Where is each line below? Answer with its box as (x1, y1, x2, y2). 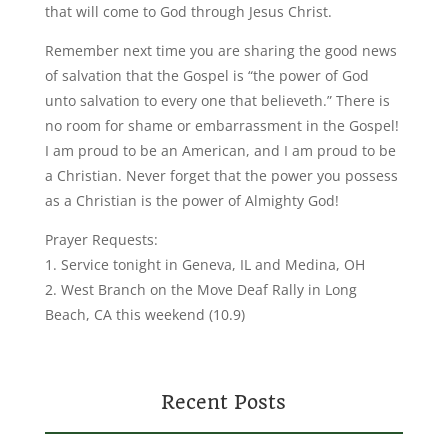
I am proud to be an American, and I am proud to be (44, 141, 396, 160)
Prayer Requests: (44, 230, 158, 249)
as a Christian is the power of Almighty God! (44, 191, 339, 210)
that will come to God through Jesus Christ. (44, 2, 332, 21)
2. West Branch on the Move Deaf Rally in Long (44, 280, 357, 299)
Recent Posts (161, 391, 287, 414)
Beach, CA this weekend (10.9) (44, 305, 245, 324)
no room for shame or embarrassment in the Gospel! (44, 116, 399, 135)
